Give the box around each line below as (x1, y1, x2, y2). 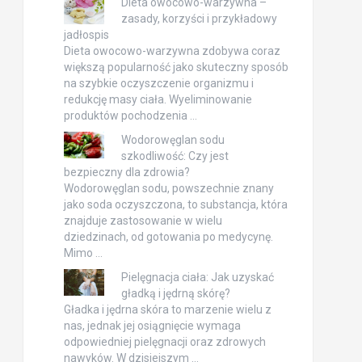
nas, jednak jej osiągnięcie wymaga (63, 318, 241, 332)
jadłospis (63, 27, 109, 41)
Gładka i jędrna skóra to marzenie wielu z (63, 302, 271, 316)
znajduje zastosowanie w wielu (63, 213, 222, 227)
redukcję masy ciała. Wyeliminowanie (63, 92, 252, 106)
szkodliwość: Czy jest (120, 149, 229, 162)
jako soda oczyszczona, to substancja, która (63, 197, 288, 211)
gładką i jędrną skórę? (120, 286, 230, 300)
